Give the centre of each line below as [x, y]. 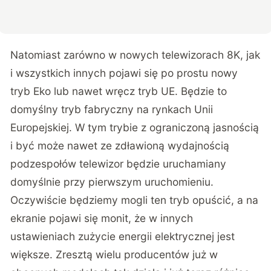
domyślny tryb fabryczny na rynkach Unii [112, 109]
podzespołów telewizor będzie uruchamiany [119, 164]
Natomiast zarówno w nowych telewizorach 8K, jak [135, 55]
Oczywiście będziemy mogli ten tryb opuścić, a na [135, 200]
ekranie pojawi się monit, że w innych [102, 218]
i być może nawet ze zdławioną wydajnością [120, 146]
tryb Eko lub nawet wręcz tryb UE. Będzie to [119, 91]
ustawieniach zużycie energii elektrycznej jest [123, 237]
